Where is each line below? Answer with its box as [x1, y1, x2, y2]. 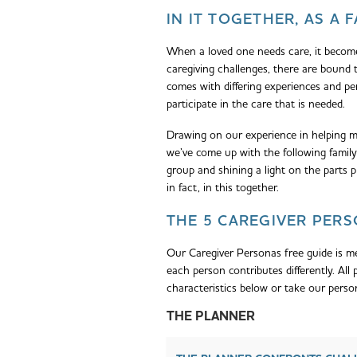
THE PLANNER [166, 308, 255, 327]
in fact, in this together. [166, 179, 279, 196]
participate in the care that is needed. [166, 96, 345, 112]
